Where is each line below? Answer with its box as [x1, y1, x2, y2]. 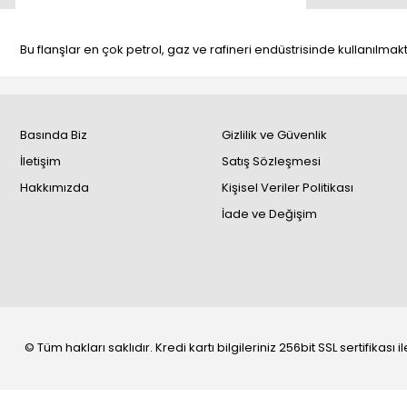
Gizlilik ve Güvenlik [221, 126, 327, 144]
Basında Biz [20, 126, 87, 144]
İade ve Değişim [221, 205, 317, 223]
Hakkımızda [20, 179, 89, 196]
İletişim [20, 153, 61, 170]
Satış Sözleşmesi [221, 153, 321, 170]
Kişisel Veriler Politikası [221, 179, 353, 196]
